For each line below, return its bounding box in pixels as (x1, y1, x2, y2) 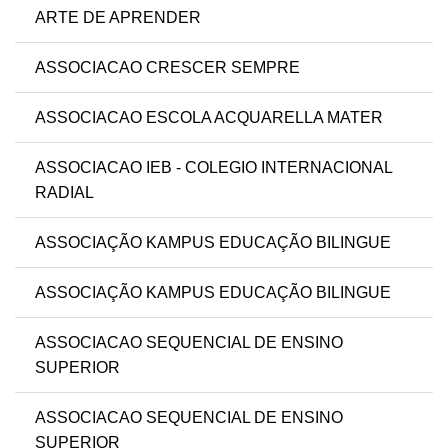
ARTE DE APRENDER (35, 9, 201, 27)
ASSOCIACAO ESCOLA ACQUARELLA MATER (35, 109, 383, 127)
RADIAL (35, 184, 94, 202)
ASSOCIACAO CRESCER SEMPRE (35, 59, 300, 77)
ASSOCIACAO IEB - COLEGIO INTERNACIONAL (35, 159, 392, 177)
